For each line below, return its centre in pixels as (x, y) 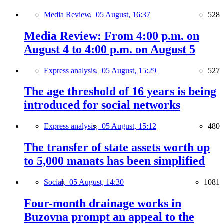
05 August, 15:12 (129, 126)
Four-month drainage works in (103, 204)
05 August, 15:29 (129, 70)
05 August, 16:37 (123, 14)
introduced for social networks (102, 105)
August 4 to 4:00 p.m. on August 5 (110, 49)
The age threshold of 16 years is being (120, 92)
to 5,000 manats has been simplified (114, 161)
